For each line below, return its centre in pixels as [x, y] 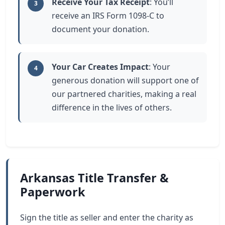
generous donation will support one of [125, 80]
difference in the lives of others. [112, 107]
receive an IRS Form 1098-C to [108, 16]
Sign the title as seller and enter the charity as [107, 217]
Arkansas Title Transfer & [94, 178]
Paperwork [53, 192]
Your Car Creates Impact [100, 67]
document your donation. [100, 29]
